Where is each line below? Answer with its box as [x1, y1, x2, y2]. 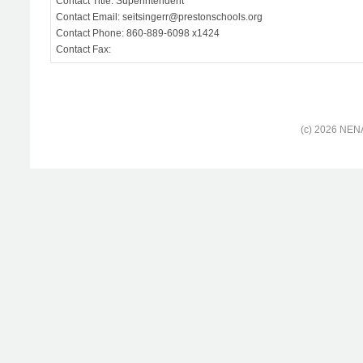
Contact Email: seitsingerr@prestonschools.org [56, 11, 263, 23]
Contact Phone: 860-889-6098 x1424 [56, 28, 220, 39]
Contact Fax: [56, 44, 111, 55]
